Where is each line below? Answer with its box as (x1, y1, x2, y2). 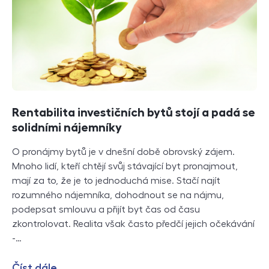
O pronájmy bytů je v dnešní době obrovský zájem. (12, 147, 235, 157)
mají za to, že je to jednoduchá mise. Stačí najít (12, 176, 220, 186)
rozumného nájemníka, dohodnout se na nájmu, (12, 190, 224, 201)
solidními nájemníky (12, 121, 122, 134)
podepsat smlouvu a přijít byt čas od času (12, 205, 200, 215)
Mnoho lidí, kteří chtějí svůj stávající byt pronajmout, (12, 162, 238, 172)
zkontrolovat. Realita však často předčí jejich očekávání (12, 219, 255, 229)
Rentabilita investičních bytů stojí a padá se (12, 106, 255, 119)
